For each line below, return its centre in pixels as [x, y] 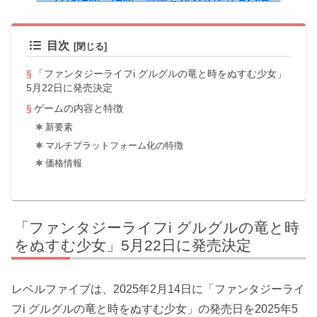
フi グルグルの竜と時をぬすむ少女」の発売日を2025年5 [155, 309]
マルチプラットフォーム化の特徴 [114, 145]
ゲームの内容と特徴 [79, 108]
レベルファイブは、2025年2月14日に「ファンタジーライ [158, 289]
